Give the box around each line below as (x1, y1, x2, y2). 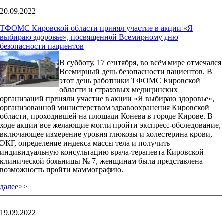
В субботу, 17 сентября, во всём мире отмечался (59, 58, 221, 67)
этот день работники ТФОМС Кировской (59, 76, 200, 85)
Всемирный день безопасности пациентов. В (59, 67, 212, 76)
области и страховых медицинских (59, 85, 178, 94)
